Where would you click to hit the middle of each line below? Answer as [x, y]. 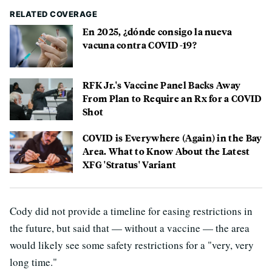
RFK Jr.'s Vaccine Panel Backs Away [162, 84]
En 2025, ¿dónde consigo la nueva [158, 32]
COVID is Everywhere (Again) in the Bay [172, 137]
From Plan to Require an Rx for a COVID [172, 98]
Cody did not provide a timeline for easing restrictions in [131, 211]
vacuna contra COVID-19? [140, 45]
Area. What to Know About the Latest [166, 151]
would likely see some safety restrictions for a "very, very [132, 245]
